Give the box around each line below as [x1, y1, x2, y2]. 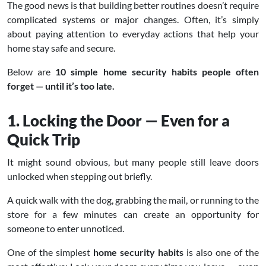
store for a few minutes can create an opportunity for [7, 208, 259, 220]
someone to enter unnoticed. [7, 223, 124, 235]
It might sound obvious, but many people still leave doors [7, 156, 259, 168]
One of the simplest [7, 246, 93, 258]
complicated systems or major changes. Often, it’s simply [7, 14, 259, 26]
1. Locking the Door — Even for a [7, 111, 230, 131]
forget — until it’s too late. [7, 80, 115, 92]
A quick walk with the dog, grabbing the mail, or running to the [7, 194, 259, 206]
